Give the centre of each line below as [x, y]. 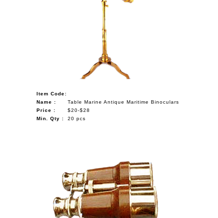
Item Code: [52, 93]
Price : [46, 110]
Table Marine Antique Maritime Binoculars [124, 102]
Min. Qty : [50, 118]
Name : [46, 102]
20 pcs [77, 118]
